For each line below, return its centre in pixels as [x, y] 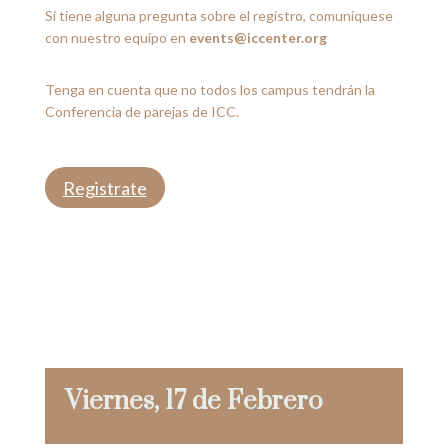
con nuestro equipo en [116, 38]
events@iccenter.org [257, 38]
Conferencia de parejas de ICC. [141, 112]
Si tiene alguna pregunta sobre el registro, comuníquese [218, 16]
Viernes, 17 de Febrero [193, 402]
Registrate [104, 187]
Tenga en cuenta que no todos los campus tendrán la [209, 90]
